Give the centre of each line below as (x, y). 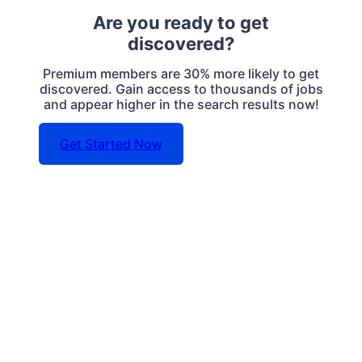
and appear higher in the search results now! (181, 105)
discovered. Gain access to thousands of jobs (181, 89)
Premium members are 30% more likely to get (181, 74)
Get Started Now (111, 144)
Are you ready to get (181, 23)
